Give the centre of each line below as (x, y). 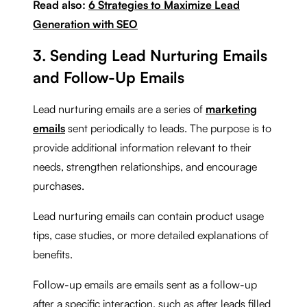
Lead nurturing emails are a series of (119, 109)
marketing (231, 109)
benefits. (54, 254)
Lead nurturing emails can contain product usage (148, 216)
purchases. (59, 185)
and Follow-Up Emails (109, 77)
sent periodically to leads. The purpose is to (168, 128)
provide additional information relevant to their (142, 147)
